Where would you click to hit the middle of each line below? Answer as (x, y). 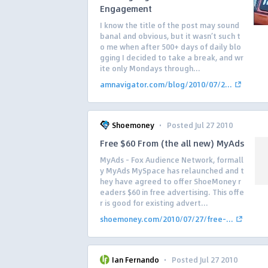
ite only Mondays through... (150, 68)
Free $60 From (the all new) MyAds (172, 143)
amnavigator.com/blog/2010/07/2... (166, 84)
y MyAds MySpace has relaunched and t (172, 170)
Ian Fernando (135, 260)
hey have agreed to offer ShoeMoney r (170, 181)
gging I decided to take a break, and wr (172, 57)
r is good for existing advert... (154, 203)
